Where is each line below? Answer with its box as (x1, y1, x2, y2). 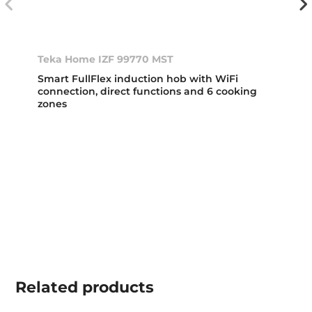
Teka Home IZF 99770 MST (38, 52, 174, 65)
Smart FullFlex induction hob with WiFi (38, 72, 239, 85)
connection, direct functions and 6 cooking (38, 84, 258, 97)
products (78, 277, 155, 297)
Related (15, 277, 79, 297)
